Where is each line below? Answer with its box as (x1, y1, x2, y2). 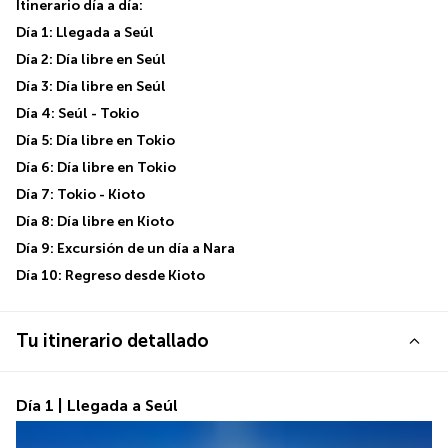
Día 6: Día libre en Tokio (16, 159, 176, 176)
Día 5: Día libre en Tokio (16, 132, 175, 149)
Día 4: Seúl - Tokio (16, 105, 139, 122)
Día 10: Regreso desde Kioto (16, 267, 205, 284)
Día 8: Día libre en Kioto (16, 213, 174, 230)
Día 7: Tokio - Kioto (16, 186, 145, 203)
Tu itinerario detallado (16, 330, 209, 352)
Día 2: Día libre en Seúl (16, 51, 166, 68)
